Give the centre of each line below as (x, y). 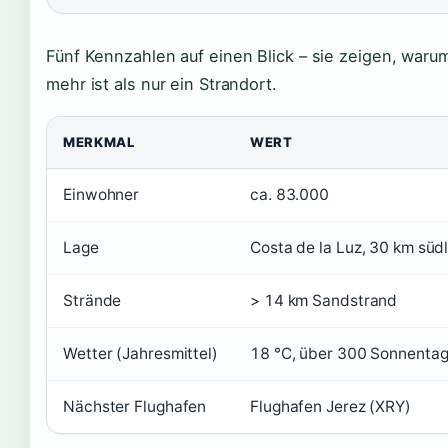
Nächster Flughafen (135, 406)
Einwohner (101, 194)
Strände (92, 300)
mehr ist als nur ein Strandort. (161, 83)
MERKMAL (99, 141)
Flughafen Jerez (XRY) (330, 406)
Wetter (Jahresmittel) (140, 353)
